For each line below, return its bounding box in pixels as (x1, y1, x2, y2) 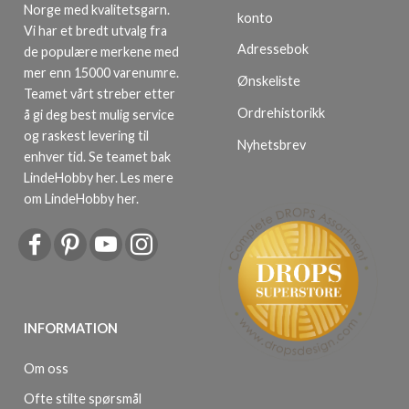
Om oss (24, 360, 68, 376)
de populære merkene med (24, 43, 179, 59)
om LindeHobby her (24, 190, 136, 206)
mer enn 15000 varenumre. (24, 64, 179, 80)
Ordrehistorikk (237, 105, 325, 121)
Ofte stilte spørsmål (24, 390, 142, 406)
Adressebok (237, 41, 309, 58)
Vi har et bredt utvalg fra (24, 22, 167, 38)
